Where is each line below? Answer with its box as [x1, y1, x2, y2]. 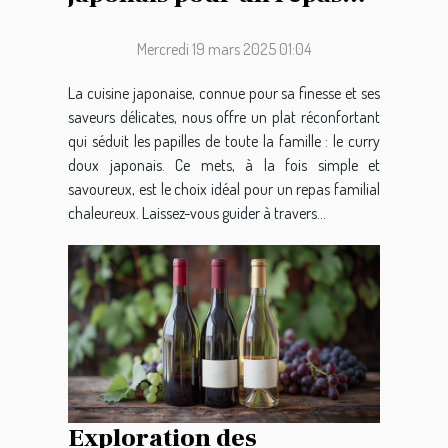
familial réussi [68, 7, 241, 40]
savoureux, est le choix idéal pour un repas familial [68, 178, 380, 199]
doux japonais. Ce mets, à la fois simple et [68, 154, 380, 175]
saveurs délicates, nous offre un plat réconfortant [68, 106, 380, 127]
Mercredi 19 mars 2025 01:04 [137, 38, 311, 59]
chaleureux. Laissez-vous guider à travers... [68, 202, 326, 223]
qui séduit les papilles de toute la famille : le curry [68, 130, 380, 151]
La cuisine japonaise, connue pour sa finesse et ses [68, 82, 380, 103]
